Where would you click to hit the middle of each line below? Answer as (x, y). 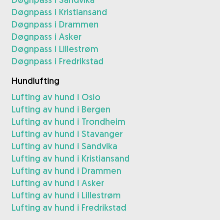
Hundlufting (36, 81)
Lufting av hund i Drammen (67, 170)
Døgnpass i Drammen (55, 24)
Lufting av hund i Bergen (61, 109)
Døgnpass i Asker (47, 36)
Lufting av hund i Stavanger (67, 134)
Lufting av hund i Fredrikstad (69, 207)
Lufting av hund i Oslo (56, 97)
